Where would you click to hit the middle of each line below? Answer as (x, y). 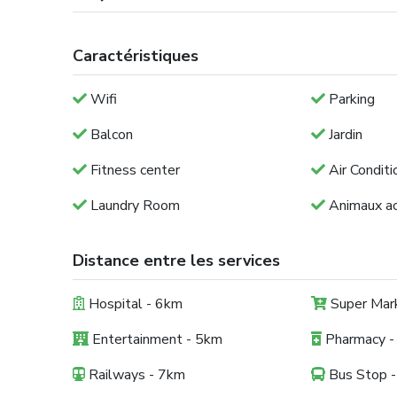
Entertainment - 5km (156, 339)
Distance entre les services (177, 260)
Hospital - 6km (134, 304)
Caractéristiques (136, 55)
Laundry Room (134, 205)
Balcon (110, 134)
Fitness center (134, 170)
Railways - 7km (136, 374)
